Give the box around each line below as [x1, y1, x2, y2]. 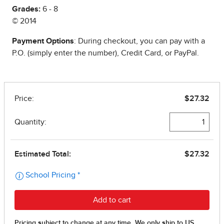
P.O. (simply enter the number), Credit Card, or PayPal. [12, 49, 199, 57]
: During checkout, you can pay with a [74, 37, 205, 45]
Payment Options [12, 37, 74, 45]
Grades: [12, 5, 40, 13]
